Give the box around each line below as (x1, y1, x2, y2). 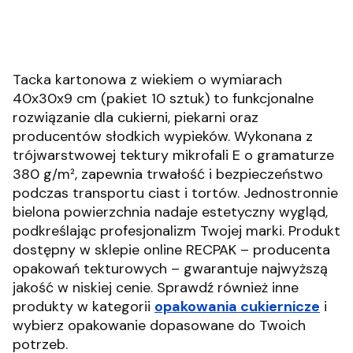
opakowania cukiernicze (154, 297, 320, 316)
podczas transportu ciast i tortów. (13, 184, 240, 203)
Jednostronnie (243, 184, 338, 203)
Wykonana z (234, 127, 313, 146)
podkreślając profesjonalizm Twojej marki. (13, 221, 284, 240)
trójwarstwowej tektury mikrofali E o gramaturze (13, 146, 334, 165)
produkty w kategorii (13, 297, 154, 316)
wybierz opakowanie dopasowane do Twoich (13, 316, 306, 335)
